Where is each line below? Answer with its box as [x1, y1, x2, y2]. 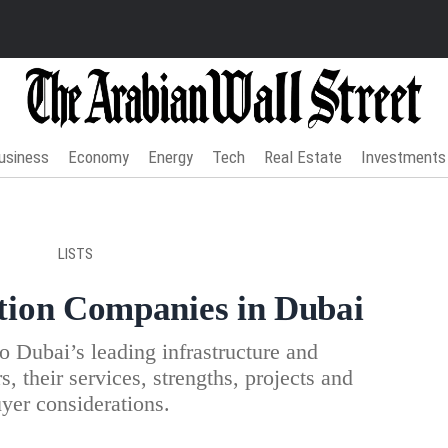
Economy [68, 146, 130, 167]
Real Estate [264, 146, 343, 167]
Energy [148, 146, 194, 167]
